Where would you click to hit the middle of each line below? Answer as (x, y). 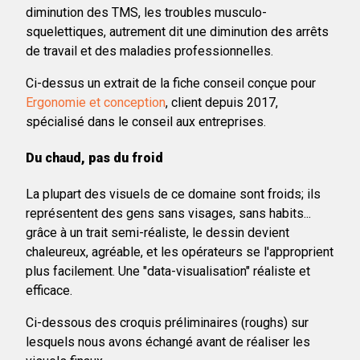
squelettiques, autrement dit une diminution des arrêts (177, 31)
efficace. (49, 291)
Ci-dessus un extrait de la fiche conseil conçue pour (171, 83)
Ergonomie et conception (96, 102)
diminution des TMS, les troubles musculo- (146, 12)
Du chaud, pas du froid (94, 158)
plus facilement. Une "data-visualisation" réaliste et (168, 272)
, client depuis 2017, (222, 102)
